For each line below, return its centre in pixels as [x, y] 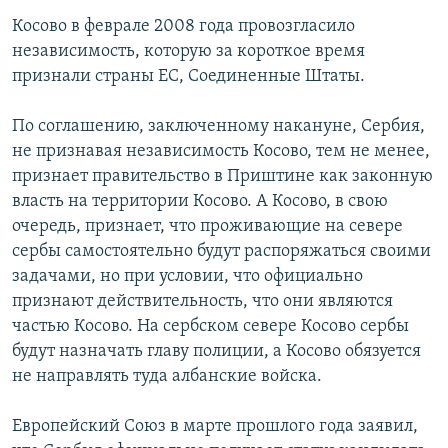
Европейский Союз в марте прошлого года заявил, [215, 427]
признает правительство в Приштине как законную [222, 177]
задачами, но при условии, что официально [187, 277]
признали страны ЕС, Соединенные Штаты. [188, 77]
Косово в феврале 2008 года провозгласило [183, 27]
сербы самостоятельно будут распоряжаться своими [221, 252]
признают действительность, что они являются [202, 302]
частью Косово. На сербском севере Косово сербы [210, 327]
